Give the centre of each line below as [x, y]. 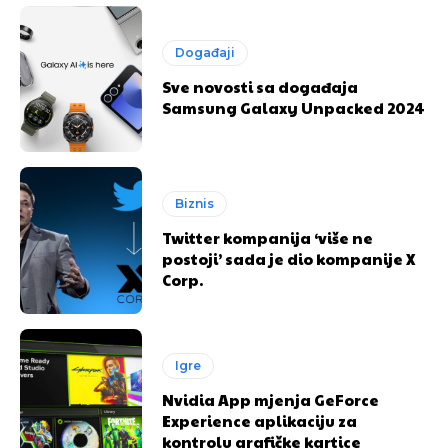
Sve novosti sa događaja [260, 86]
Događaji [205, 52]
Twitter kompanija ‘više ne [268, 238]
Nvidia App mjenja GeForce [271, 400]
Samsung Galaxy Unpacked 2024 [294, 107]
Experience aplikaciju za [260, 421]
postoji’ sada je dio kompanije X [289, 259]
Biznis [195, 204]
